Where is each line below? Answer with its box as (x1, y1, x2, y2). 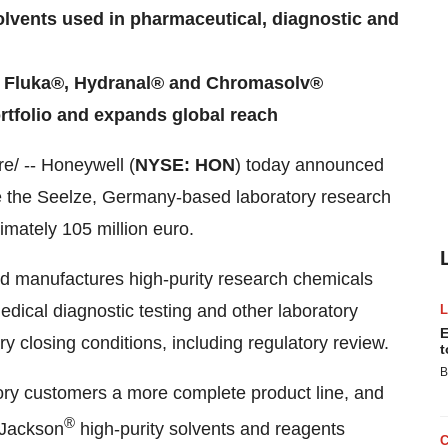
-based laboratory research (176, 187, 391, 207)
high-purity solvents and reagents (75, 419, 345, 439)
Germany (102, 187, 176, 207)
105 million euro (62, 219, 189, 239)
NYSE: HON (135, 155, 235, 175)
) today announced (235, 155, 384, 175)
